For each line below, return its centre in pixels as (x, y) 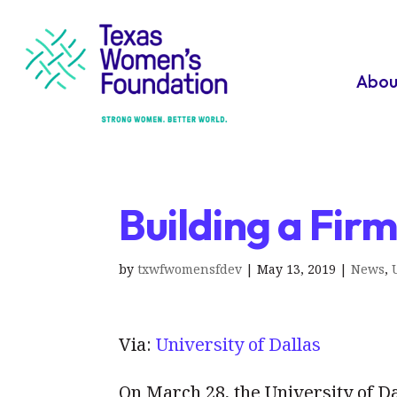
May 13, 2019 (297, 269)
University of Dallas (239, 345)
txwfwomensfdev (190, 269)
